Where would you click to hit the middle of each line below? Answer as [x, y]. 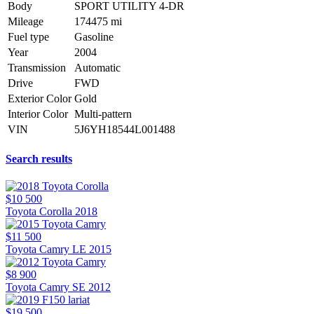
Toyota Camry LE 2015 [59, 250]
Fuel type [28, 36]
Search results [39, 159]
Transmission [37, 67]
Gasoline [94, 36]
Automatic [97, 67]
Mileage [26, 21]
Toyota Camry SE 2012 [58, 287]
